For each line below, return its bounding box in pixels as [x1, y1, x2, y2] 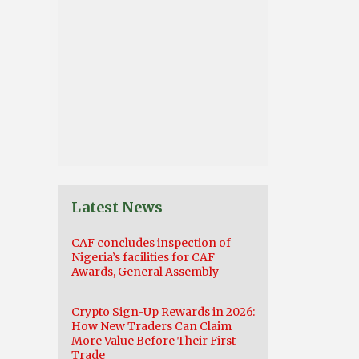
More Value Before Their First [71, 333, 236, 348]
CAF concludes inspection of [71, 236, 231, 250]
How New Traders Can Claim [71, 319, 232, 333]
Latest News [71, 198, 163, 216]
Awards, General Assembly [71, 264, 219, 279]
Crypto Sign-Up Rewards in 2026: [71, 305, 255, 319]
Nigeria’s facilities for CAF [71, 250, 215, 264]
